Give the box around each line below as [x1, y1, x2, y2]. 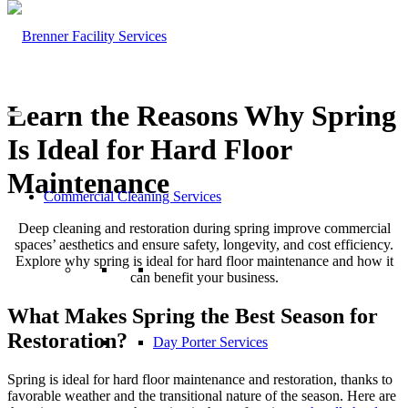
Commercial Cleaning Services [44, 189, 221, 204]
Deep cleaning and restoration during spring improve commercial [17, 219, 391, 236]
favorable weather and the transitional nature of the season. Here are [7, 387, 396, 403]
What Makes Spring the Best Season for [7, 303, 378, 328]
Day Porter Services [153, 334, 268, 350]
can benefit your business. [129, 269, 279, 285]
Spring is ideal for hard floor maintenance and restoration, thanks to [7, 371, 393, 387]
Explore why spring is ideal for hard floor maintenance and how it [15, 252, 393, 269]
